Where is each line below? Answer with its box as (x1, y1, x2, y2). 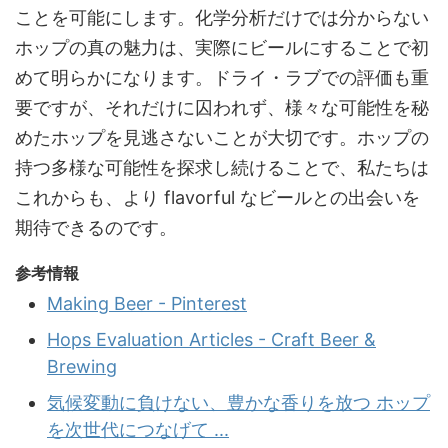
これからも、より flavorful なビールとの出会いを (15, 187, 420, 209)
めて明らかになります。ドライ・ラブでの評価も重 (15, 67, 429, 89)
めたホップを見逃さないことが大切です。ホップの (15, 127, 429, 149)
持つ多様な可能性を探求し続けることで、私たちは (15, 157, 429, 179)
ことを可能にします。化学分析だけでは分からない (15, 7, 429, 29)
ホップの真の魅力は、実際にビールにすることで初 (15, 37, 429, 59)
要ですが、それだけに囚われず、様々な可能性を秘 (15, 97, 429, 119)
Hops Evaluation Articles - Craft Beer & (47, 328, 376, 350)
